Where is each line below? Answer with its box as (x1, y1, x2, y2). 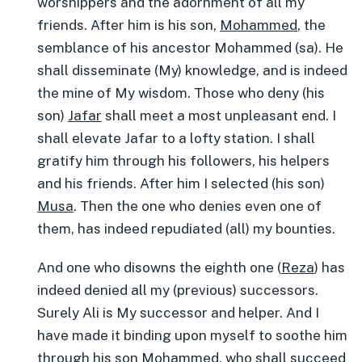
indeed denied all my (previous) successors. (37, 282, 318, 298)
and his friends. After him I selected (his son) (37, 175, 325, 192)
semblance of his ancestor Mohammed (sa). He (37, 40, 343, 56)
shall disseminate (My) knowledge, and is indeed (37, 62, 347, 78)
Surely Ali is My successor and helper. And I (37, 305, 319, 321)
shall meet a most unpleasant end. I (102, 107, 336, 124)
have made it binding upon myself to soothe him (37, 327, 347, 343)
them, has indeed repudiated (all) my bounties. (37, 221, 335, 237)
